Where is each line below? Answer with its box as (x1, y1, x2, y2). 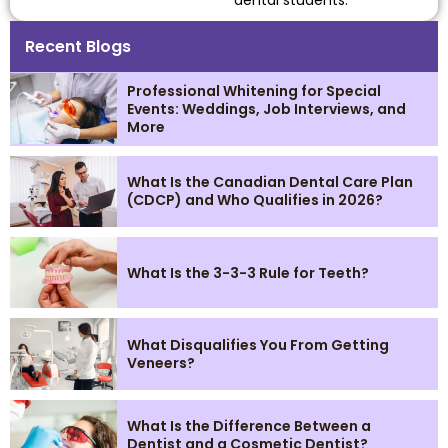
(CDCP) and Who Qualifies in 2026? (127, 190, 383, 211)
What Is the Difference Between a (127, 416, 371, 437)
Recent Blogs (25, 34, 131, 58)
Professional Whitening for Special (127, 80, 381, 101)
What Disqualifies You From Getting (127, 334, 389, 355)
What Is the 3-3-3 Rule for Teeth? (127, 262, 369, 283)
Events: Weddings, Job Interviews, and (127, 98, 406, 119)
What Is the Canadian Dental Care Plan (127, 172, 413, 193)
